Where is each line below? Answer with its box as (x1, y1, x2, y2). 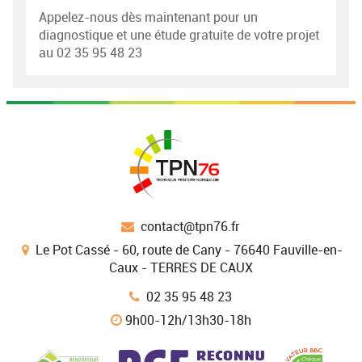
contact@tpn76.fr (141, 219, 241, 235)
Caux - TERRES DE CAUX (108, 259, 253, 276)
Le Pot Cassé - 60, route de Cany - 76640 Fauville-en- (36, 242, 343, 258)
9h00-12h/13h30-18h (121, 312, 251, 328)
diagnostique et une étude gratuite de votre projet (39, 27, 320, 44)
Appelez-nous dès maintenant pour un (39, 10, 259, 26)
